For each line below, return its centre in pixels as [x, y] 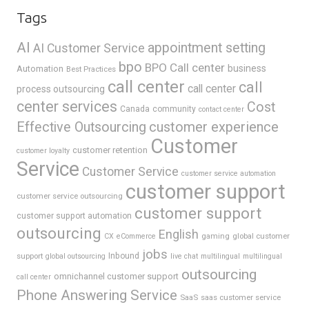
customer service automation [229, 174]
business [247, 69]
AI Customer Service [89, 49]
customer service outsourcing [70, 196]
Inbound [124, 256]
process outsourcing [61, 89]
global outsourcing [76, 257]
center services [67, 107]
